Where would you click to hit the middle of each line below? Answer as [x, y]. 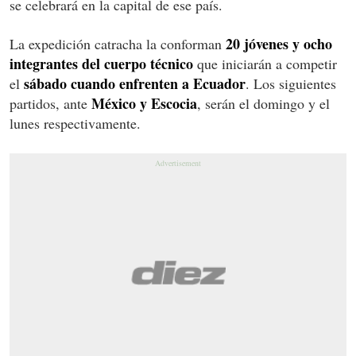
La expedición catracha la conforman [118, 43]
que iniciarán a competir [265, 63]
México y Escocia [144, 103]
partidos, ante [50, 103]
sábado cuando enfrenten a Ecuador [135, 83]
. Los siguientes [291, 83]
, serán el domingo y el [263, 103]
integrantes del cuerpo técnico [101, 63]
